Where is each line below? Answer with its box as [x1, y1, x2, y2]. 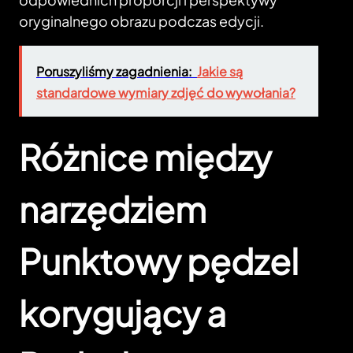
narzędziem [19, 187, 206, 232]
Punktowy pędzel [19, 239, 299, 284]
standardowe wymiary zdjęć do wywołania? [36, 84, 295, 102]
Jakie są [197, 63, 243, 80]
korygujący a [19, 291, 226, 336]
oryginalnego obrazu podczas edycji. [19, 12, 264, 31]
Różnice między [19, 135, 272, 180]
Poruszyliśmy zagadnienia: [36, 63, 192, 80]
